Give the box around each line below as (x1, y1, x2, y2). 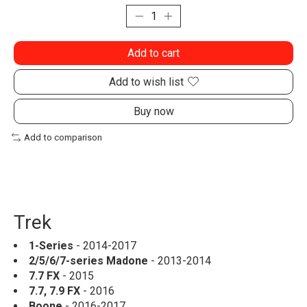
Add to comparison (23, 132, 102, 143)
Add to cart (127, 46, 180, 60)
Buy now (133, 104, 174, 118)
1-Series (29, 239, 73, 253)
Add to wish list (108, 75, 184, 88)
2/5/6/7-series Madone (29, 254, 148, 268)
